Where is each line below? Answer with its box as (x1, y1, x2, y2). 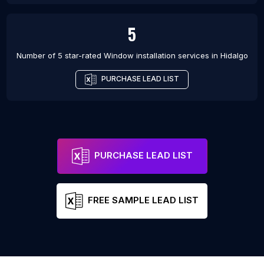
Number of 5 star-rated (16, 51, 104, 61)
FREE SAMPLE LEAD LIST (88, 194, 199, 206)
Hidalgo (220, 51, 248, 61)
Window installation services (103, 51, 209, 61)
